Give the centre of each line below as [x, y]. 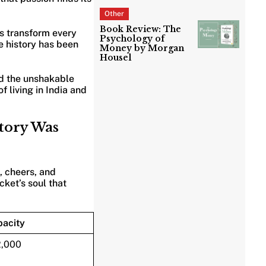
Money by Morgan [142, 48]
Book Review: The [141, 29]
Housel [116, 58]
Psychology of [132, 39]
